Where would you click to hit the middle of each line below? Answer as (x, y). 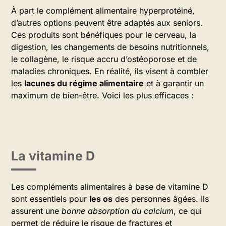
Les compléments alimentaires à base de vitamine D (110, 187)
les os (101, 199)
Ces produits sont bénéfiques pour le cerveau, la (104, 35)
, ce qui (188, 211)
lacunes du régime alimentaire (84, 83)
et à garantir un (174, 83)
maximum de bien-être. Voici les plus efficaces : (102, 95)
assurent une (36, 211)
